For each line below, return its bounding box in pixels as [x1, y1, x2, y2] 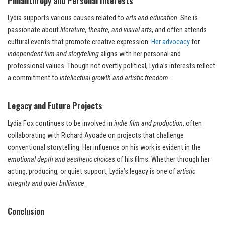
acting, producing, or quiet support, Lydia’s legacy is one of [8, 167, 177, 176]
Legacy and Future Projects [8, 99, 102, 112]
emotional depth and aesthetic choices [8, 155, 115, 164]
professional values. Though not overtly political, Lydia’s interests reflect [8, 61, 215, 70]
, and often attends [152, 25, 207, 34]
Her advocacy [151, 37, 191, 46]
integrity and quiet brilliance [8, 179, 84, 188]
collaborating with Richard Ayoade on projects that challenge [8, 131, 184, 140]
